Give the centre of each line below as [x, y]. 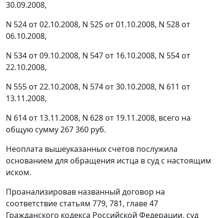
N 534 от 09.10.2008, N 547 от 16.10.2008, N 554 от [98, 56]
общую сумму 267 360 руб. [56, 130]
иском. [18, 173]
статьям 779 [82, 204]
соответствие [33, 204]
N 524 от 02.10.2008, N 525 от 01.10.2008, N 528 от [98, 25]
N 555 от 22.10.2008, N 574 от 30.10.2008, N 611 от [98, 87]
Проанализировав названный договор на [85, 192]
